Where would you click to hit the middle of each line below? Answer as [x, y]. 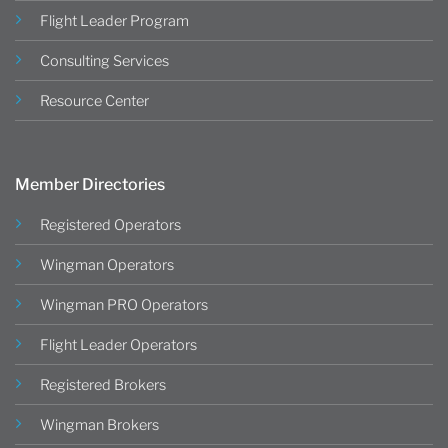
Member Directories [90, 184]
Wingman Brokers [99, 424]
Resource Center [94, 100]
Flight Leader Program [114, 20]
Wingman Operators [107, 264]
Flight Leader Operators [118, 344]
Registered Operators [110, 224]
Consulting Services [104, 60]
